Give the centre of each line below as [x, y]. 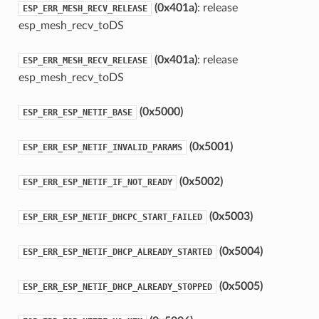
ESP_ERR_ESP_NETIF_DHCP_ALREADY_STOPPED [117, 287]
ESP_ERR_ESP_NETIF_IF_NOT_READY [97, 182]
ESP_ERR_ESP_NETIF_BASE [77, 112]
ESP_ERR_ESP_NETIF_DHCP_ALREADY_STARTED [117, 252]
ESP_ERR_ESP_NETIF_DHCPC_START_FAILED [112, 217]
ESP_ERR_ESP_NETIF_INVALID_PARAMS [102, 147]
